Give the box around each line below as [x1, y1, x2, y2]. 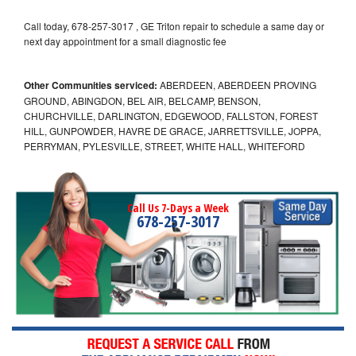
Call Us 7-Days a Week [127, 199, 229, 215]
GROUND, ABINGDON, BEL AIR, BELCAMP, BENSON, [24, 93, 261, 107]
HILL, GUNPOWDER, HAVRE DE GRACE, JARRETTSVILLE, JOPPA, [24, 123, 321, 137]
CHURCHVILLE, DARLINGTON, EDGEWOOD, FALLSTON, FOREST [24, 108, 318, 122]
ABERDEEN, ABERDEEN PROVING [157, 77, 316, 91]
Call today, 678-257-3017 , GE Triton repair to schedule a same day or [24, 18, 324, 33]
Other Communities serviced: [24, 77, 157, 92]
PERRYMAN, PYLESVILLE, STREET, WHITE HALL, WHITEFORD [24, 138, 305, 153]
